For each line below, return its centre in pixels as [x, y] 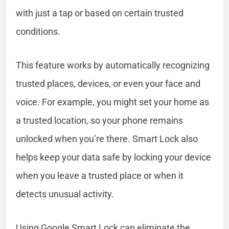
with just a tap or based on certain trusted [100, 13]
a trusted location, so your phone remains [100, 120]
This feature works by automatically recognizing [113, 65]
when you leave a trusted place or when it [100, 175]
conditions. [38, 31]
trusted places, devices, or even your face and [108, 83]
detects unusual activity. [65, 194]
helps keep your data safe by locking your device [114, 157]
